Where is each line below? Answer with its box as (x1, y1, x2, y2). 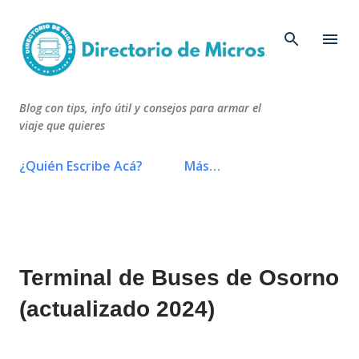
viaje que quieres (19, 117, 105, 133)
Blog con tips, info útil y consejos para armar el (19, 99, 261, 115)
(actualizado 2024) (19, 296, 215, 322)
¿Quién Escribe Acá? (19, 156, 143, 175)
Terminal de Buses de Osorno (19, 265, 339, 291)
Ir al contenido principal (115, 13, 244, 27)
